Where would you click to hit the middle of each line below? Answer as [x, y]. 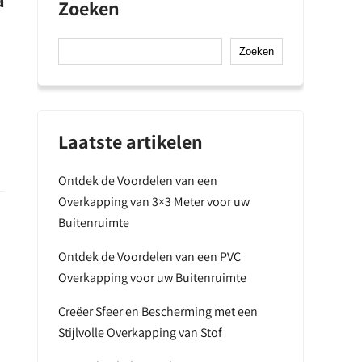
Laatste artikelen [130, 141]
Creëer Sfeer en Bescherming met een [158, 311]
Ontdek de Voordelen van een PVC [149, 257]
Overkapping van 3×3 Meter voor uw [154, 202]
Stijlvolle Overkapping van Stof [140, 333]
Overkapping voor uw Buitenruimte [152, 278]
